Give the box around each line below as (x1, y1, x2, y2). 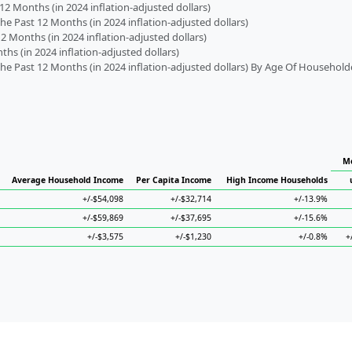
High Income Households (226, 174, 328, 185)
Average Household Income (12, 174, 123, 185)
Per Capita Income (136, 174, 211, 185)
